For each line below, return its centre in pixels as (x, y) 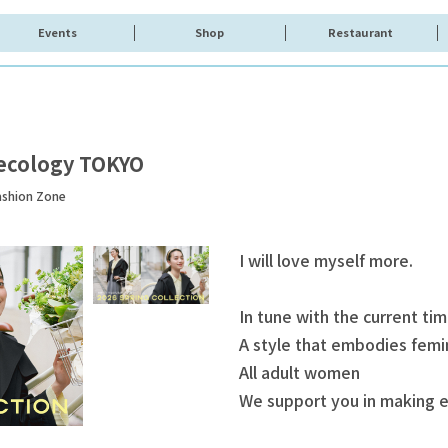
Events (58, 32)
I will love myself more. (326, 260)
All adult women (299, 372)
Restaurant (361, 32)
